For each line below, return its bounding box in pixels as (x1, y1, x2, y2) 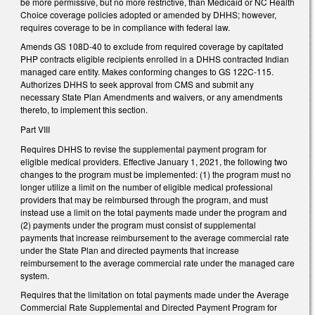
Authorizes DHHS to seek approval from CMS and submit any (20, 78, 254, 91)
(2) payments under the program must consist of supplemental (20, 218, 256, 231)
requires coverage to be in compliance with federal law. (20, 20, 230, 33)
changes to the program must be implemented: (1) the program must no (20, 167, 291, 180)
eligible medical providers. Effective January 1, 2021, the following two (20, 155, 288, 167)
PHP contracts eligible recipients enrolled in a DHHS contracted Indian (20, 53, 289, 65)
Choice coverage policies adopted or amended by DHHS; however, (20, 8, 276, 20)
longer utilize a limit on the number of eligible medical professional (20, 180, 273, 193)
